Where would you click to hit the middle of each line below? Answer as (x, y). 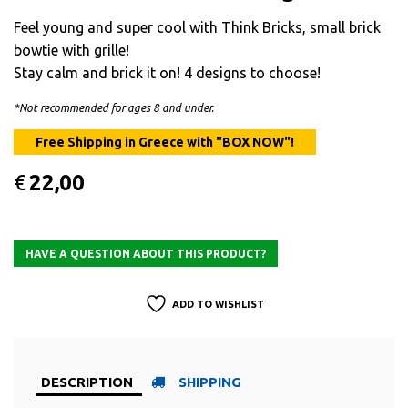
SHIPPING (210, 382)
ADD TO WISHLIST (218, 304)
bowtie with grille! (71, 51)
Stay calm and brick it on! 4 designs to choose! (167, 73)
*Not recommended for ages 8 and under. (114, 108)
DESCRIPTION (87, 382)
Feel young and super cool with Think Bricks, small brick (197, 28)
